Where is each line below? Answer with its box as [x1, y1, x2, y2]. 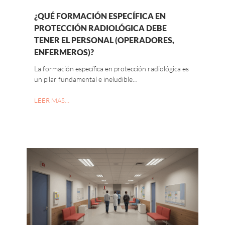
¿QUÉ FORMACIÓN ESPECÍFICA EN [34, 11, 166, 21]
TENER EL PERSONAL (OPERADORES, [34, 35, 174, 45]
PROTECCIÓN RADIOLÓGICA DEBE [34, 23, 167, 33]
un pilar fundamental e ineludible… [34, 75, 138, 84]
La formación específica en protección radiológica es [34, 64, 189, 73]
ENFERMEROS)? [34, 47, 94, 57]
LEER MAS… [34, 96, 69, 105]
